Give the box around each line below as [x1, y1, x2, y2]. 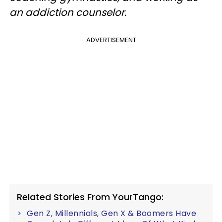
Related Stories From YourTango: [17, 190, 164, 203]
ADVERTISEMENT [86, 35, 136, 45]
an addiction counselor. [9, 5, 129, 19]
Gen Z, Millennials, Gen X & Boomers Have [27, 207, 196, 219]
